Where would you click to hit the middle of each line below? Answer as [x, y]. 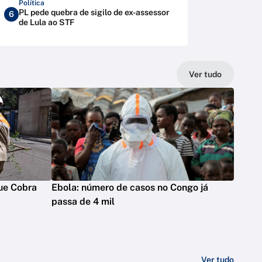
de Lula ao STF [46, 22]
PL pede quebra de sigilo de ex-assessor [94, 12]
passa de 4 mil [83, 202]
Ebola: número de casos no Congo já [130, 188]
